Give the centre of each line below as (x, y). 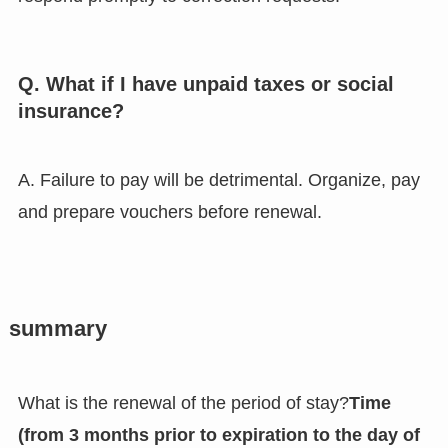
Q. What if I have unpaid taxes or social (205, 83)
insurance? (70, 110)
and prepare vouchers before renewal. (169, 212)
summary (57, 329)
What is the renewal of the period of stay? (183, 403)
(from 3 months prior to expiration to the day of (218, 435)
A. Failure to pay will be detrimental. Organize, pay (218, 180)
